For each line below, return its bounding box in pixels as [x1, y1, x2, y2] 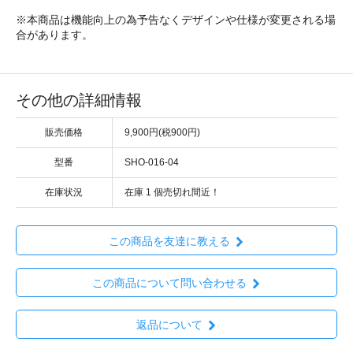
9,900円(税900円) [124, 127, 200, 139]
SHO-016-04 [124, 157, 179, 169]
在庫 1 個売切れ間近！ [124, 187, 220, 199]
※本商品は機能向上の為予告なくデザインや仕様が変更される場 [16, 13, 336, 27]
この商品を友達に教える [108, 234, 230, 247]
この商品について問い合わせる [91, 276, 247, 289]
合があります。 [16, 28, 93, 42]
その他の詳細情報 [16, 91, 142, 110]
